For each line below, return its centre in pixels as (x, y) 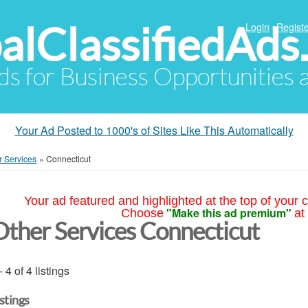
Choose (142, 213)
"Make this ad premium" (229, 213)
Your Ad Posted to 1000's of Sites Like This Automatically (154, 130)
